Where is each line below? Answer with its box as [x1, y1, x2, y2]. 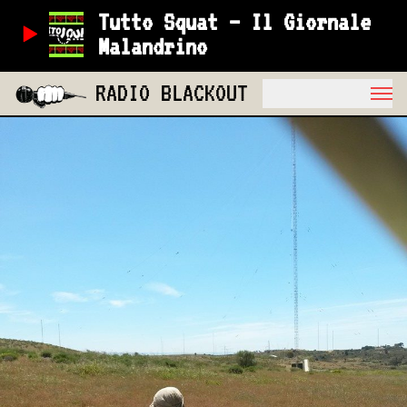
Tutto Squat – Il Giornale [98, 8, 372, 35]
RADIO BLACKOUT [95, 78, 249, 106]
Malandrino [98, 33, 208, 60]
